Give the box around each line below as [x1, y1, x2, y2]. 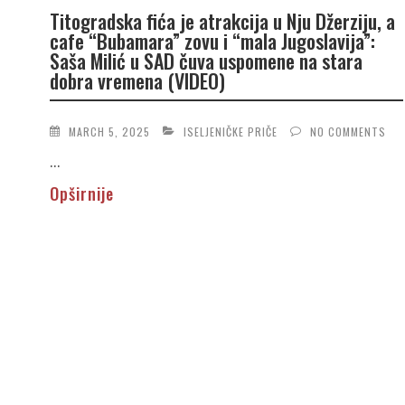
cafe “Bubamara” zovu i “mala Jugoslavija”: [49, 26, 375, 56]
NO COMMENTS [309, 123, 386, 139]
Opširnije [49, 181, 114, 205]
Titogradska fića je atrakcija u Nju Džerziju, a [49, 6, 395, 36]
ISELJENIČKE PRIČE [183, 123, 278, 139]
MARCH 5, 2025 [68, 123, 150, 139]
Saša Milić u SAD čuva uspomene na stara [49, 46, 363, 76]
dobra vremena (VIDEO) [49, 66, 225, 96]
